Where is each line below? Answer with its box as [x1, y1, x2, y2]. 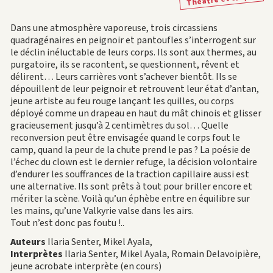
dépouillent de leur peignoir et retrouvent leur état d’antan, [10, 82, 259, 96]
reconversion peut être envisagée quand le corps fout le [10, 130, 240, 144]
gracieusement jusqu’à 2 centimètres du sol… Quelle [10, 118, 229, 132]
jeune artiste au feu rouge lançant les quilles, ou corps [10, 94, 234, 108]
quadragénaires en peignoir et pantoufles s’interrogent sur [10, 33, 256, 47]
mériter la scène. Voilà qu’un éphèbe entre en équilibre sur [10, 191, 250, 205]
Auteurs [10, 235, 46, 249]
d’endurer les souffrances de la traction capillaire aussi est [10, 167, 249, 181]
